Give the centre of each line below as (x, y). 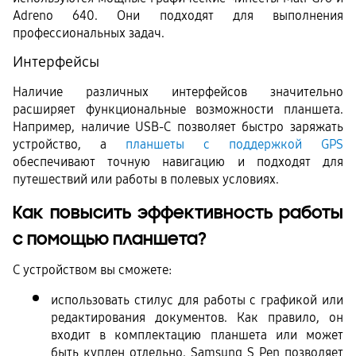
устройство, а (69, 144)
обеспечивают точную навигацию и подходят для (178, 161)
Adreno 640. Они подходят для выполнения (178, 15)
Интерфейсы (56, 62)
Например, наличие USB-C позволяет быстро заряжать (178, 126)
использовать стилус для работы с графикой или (197, 300)
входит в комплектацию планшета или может (197, 335)
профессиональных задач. (90, 33)
